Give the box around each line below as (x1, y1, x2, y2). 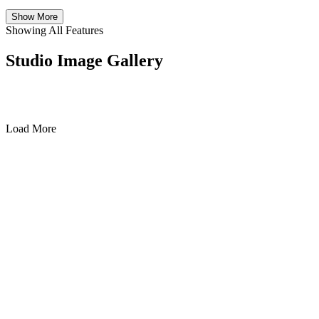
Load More (6, 122, 56, 135)
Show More (11, 11, 58, 22)
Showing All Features (6, 23, 103, 36)
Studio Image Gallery (6, 51, 163, 70)
